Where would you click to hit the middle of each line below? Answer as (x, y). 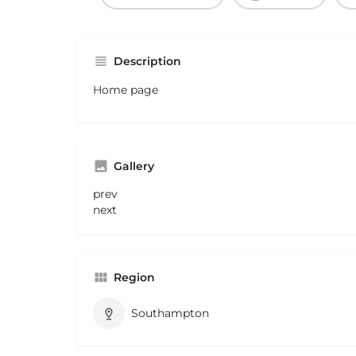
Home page (126, 90)
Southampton (170, 313)
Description (147, 62)
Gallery (134, 166)
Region (134, 278)
